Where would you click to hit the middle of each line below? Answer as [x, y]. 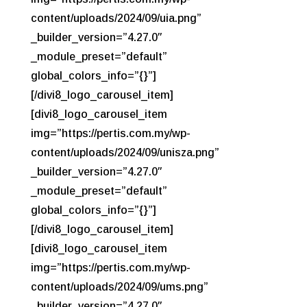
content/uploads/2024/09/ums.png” [119, 286]
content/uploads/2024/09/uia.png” [116, 18]
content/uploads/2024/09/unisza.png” [125, 152]
